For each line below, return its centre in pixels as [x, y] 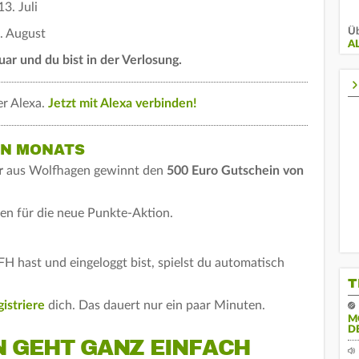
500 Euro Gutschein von [235, 170]
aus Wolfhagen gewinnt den [87, 170]
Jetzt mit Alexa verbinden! [123, 103]
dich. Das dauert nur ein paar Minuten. [155, 305]
